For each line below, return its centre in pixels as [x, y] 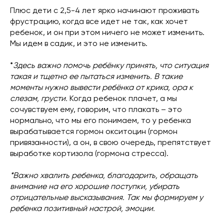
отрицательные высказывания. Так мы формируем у [106, 198]
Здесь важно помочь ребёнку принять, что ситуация [111, 66]
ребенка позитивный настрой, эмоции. [82, 209]
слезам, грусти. [39, 99]
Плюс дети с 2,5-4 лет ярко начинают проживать [104, 11]
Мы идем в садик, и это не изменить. [79, 44]
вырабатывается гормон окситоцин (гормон [94, 132]
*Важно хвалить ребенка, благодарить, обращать [104, 176]
